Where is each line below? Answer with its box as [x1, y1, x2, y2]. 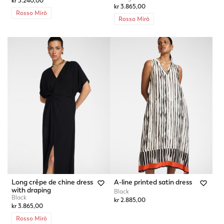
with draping [11, 185, 51, 194]
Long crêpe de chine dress [11, 177, 93, 186]
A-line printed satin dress [114, 177, 192, 186]
